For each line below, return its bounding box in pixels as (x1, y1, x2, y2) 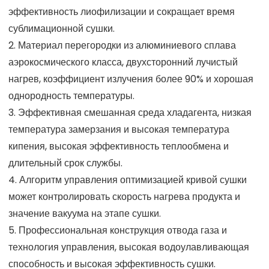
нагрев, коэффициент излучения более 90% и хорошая (8, 71, 253, 86)
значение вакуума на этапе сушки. (8, 206, 161, 220)
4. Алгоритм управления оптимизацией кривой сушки (8, 172, 247, 187)
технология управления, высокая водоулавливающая (8, 240, 249, 254)
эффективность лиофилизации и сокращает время (8, 4, 235, 19)
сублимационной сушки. (8, 21, 115, 35)
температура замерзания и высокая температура (8, 122, 229, 136)
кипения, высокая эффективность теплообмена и (8, 139, 229, 153)
